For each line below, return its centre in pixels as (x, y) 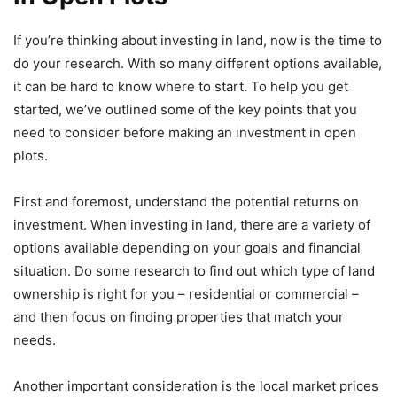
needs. (35, 340)
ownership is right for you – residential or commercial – (186, 294)
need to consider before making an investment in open (185, 133)
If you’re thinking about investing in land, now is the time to (198, 41)
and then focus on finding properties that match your (179, 317)
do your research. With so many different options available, (198, 64)
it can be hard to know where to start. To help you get (181, 87)
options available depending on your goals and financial (187, 248)
